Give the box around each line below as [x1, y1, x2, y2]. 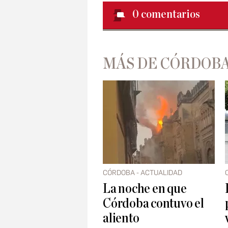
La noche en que [103, 182, 187, 196]
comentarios [141, 8, 200, 21]
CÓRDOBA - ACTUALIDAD [103, 168, 182, 178]
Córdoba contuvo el [103, 196, 204, 211]
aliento [103, 211, 139, 225]
